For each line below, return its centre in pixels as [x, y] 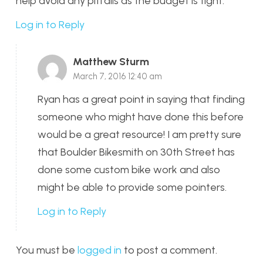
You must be [47, 250]
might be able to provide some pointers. [132, 187]
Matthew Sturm [111, 62]
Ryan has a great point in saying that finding [141, 99]
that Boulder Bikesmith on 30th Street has [136, 152]
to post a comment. [169, 250]
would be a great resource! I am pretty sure [139, 134]
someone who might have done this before [141, 117]
